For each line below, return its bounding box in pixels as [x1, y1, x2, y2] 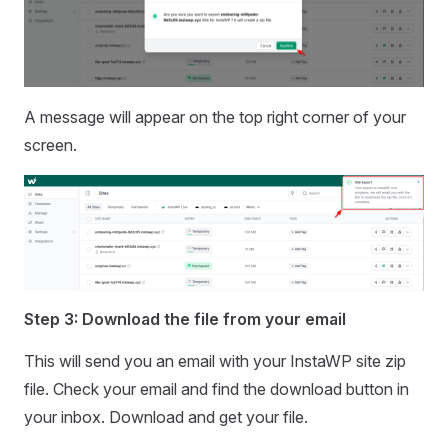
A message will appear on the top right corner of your [24, 107, 406, 128]
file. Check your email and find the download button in [24, 379, 409, 400]
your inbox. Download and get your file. [24, 407, 308, 428]
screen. [24, 135, 77, 156]
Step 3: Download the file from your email [24, 309, 346, 330]
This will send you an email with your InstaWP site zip [24, 351, 406, 372]
